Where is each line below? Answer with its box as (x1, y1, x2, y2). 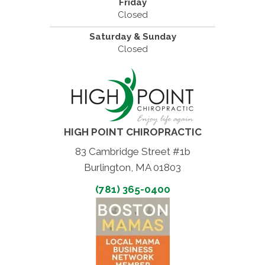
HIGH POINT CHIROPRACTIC (63, 126, 202, 138)
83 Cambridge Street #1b (75, 146, 190, 158)
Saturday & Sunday (89, 31, 176, 43)
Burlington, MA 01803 (84, 161, 181, 174)
